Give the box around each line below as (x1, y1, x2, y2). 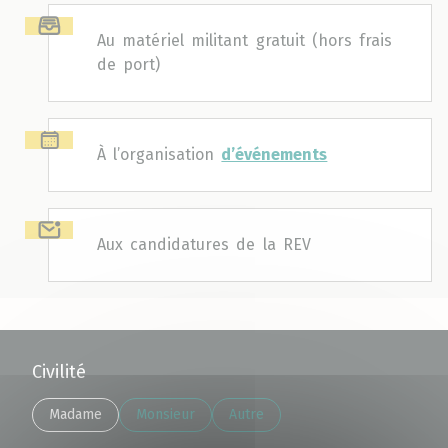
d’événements (221, 144, 328, 164)
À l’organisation (97, 144, 222, 164)
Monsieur (136, 405, 195, 423)
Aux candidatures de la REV (97, 234, 311, 254)
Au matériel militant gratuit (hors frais (97, 30, 392, 50)
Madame (49, 405, 102, 423)
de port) (97, 54, 161, 74)
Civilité (32, 360, 86, 383)
